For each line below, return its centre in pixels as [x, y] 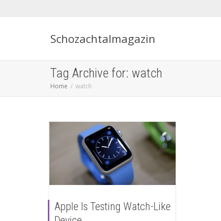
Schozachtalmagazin [103, 38]
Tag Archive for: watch [106, 73]
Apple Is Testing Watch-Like [112, 207]
